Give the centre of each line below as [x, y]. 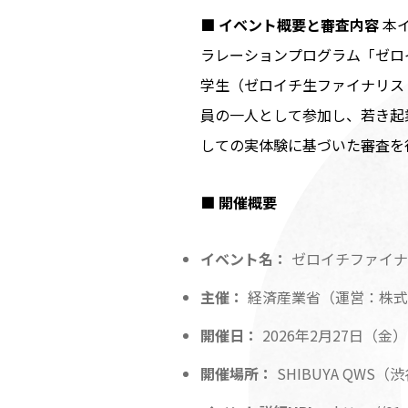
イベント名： [244, 259]
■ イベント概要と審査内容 [290, 25]
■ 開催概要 [239, 202]
